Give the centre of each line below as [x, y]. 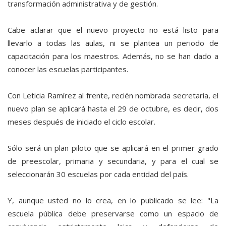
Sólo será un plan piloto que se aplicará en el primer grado [113, 148]
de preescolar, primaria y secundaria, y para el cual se [113, 161]
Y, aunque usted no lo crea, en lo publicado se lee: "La [113, 201]
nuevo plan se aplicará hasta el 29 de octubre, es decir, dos [113, 109]
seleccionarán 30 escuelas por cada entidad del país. [98, 174]
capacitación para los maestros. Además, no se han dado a [113, 56]
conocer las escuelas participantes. [68, 69]
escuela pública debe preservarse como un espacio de [113, 214]
